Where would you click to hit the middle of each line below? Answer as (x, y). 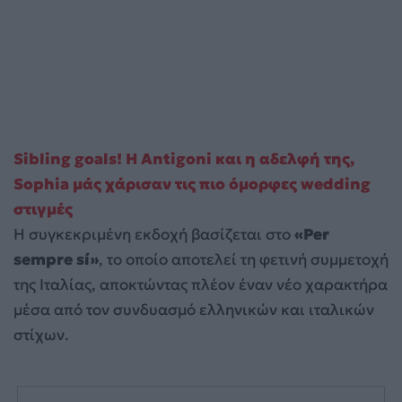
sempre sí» (56, 260)
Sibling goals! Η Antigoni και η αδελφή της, (184, 159)
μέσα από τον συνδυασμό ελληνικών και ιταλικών (194, 310)
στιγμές (43, 210)
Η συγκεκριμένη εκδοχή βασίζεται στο (152, 235)
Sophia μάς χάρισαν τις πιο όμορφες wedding (192, 184)
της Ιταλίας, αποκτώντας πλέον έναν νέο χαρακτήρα (201, 285)
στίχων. (41, 335)
